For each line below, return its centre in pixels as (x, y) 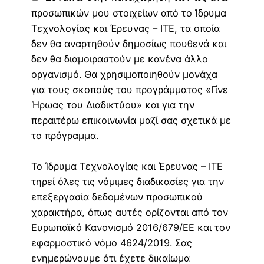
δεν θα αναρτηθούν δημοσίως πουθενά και (129, 44)
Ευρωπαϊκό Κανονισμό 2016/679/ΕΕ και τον (131, 228)
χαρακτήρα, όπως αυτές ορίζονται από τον (130, 212)
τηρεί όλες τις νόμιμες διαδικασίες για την (128, 182)
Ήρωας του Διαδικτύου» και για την (113, 105)
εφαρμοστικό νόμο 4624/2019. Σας (112, 243)
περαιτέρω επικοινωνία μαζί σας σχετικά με (131, 121)
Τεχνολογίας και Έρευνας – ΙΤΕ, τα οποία (126, 29)
